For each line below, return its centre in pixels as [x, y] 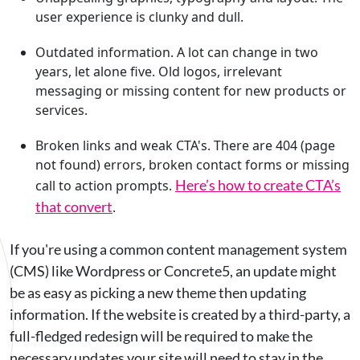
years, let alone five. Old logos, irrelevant [159, 72]
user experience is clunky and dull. [139, 17]
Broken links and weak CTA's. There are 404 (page [185, 145]
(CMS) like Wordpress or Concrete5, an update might [173, 271]
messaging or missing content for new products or [191, 91]
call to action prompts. [105, 186]
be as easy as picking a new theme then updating [158, 292]
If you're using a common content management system [178, 249]
